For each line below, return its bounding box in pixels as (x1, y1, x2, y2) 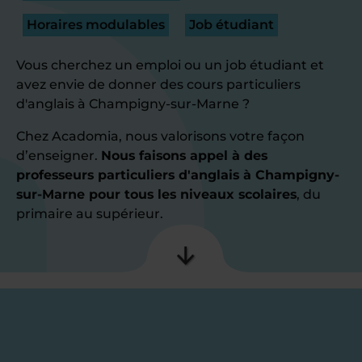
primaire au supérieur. (16, 206, 163, 221)
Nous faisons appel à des (101, 148, 267, 163)
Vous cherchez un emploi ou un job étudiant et (16, 57, 324, 73)
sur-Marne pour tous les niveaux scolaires (16, 187, 297, 202)
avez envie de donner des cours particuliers (16, 77, 301, 92)
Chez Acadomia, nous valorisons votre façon (16, 128, 305, 144)
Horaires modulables (27, 17, 165, 32)
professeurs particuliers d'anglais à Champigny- (16, 167, 339, 183)
